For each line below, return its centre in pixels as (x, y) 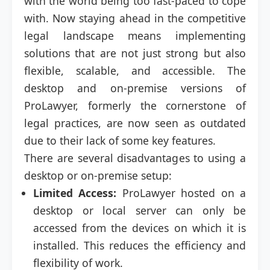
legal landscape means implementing (135, 36)
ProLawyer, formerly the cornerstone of (135, 105)
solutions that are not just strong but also (135, 53)
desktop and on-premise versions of (135, 88)
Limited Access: (75, 193)
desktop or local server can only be (140, 210)
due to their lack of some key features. (120, 140)
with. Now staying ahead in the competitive (135, 18)
